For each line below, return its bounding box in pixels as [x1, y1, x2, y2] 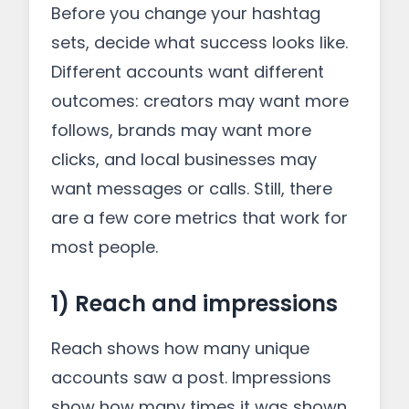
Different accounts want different [51, 60, 324, 83]
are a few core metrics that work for [51, 206, 348, 229]
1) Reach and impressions [51, 288, 338, 319]
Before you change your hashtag [51, 2, 320, 25]
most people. [51, 236, 158, 258]
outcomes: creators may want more [51, 89, 349, 112]
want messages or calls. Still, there [51, 177, 332, 200]
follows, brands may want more [51, 119, 311, 142]
